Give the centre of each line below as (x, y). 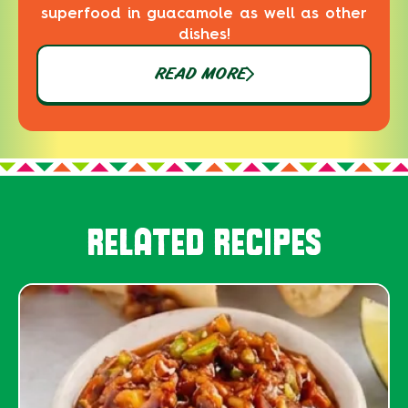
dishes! (204, 33)
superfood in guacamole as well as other (204, 12)
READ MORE (200, 74)
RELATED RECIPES (204, 240)
